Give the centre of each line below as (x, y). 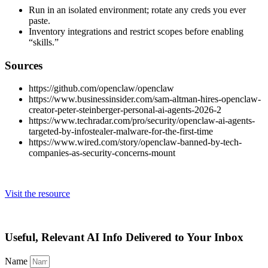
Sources (24, 65)
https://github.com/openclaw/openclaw (101, 89)
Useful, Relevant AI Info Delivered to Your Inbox (124, 237)
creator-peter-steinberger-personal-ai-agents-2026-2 (125, 110)
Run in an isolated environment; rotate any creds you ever (137, 10)
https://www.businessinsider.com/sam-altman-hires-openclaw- (145, 99)
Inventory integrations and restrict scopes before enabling (136, 31)
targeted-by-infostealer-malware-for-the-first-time (121, 132)
